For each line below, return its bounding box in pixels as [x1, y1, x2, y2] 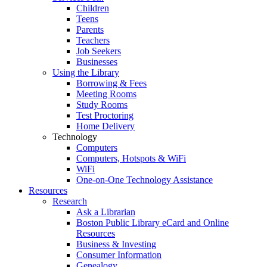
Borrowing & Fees [76, 78, 147, 88]
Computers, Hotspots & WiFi [76, 153, 186, 163]
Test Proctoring [76, 110, 133, 120]
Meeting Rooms [76, 89, 136, 99]
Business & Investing [76, 239, 156, 249]
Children [76, 3, 109, 13]
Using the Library [52, 67, 119, 77]
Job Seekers [76, 46, 121, 56]
